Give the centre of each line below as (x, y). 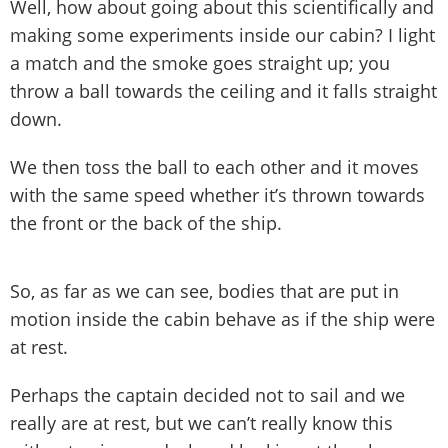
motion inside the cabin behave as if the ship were (222, 318)
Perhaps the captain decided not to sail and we (207, 394)
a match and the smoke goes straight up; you (200, 62)
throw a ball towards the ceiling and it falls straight (223, 90)
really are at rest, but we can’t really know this (201, 422)
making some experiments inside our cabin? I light (222, 34)
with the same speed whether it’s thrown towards (217, 194)
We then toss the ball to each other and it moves (214, 166)
